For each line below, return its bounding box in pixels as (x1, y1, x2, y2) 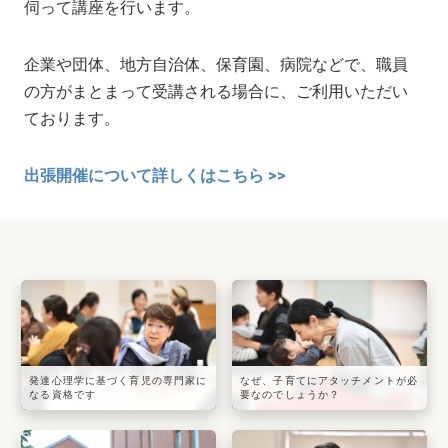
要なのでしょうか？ (240, 388, 341, 400)
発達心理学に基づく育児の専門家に (29, 374, 208, 386)
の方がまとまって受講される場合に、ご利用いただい (24, 82, 409, 102)
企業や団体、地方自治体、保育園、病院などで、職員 (24, 55, 409, 75)
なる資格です (29, 388, 97, 400)
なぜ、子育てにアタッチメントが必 (240, 374, 419, 386)
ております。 (24, 109, 121, 129)
